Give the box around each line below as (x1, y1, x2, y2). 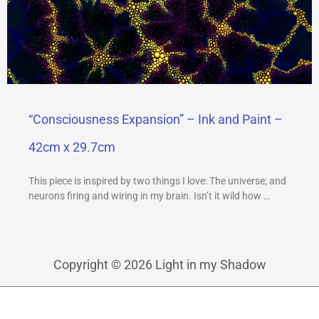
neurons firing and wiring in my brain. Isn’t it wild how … (28, 190, 270, 202)
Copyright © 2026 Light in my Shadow (53, 257, 266, 273)
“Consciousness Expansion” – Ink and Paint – (28, 112, 283, 127)
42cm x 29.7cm (28, 140, 115, 155)
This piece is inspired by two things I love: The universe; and (28, 175, 286, 187)
